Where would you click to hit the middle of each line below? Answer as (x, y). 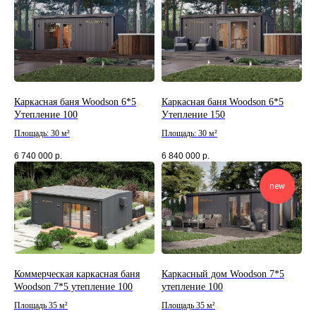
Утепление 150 (193, 115)
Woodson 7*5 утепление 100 (73, 287)
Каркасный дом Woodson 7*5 (223, 274)
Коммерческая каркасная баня (77, 274)
